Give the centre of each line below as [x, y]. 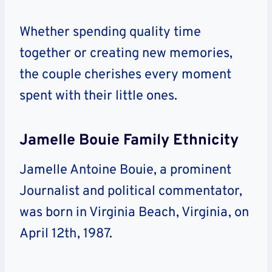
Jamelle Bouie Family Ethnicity [129, 141]
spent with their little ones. [98, 97]
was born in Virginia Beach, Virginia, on [134, 213]
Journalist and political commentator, [131, 192]
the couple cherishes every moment [125, 75]
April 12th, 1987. [66, 234]
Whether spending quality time [110, 33]
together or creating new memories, [126, 54]
